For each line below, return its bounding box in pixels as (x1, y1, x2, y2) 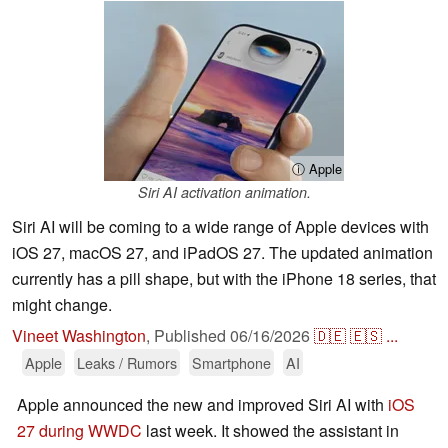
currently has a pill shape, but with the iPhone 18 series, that (12, 267, 436, 291)
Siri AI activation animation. (137, 182, 311, 203)
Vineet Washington (12, 324, 146, 348)
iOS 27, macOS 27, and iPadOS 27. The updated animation (12, 241, 433, 265)
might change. (12, 293, 112, 317)
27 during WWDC (17, 419, 142, 443)
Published (154, 324, 230, 348)
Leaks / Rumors (77, 352, 177, 374)
